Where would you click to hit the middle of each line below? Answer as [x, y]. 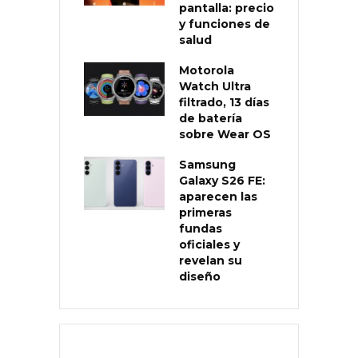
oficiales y [209, 244]
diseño [200, 276]
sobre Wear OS [225, 134]
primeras [205, 212]
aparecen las [218, 196]
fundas [201, 228]
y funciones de [225, 24]
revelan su [211, 260]
